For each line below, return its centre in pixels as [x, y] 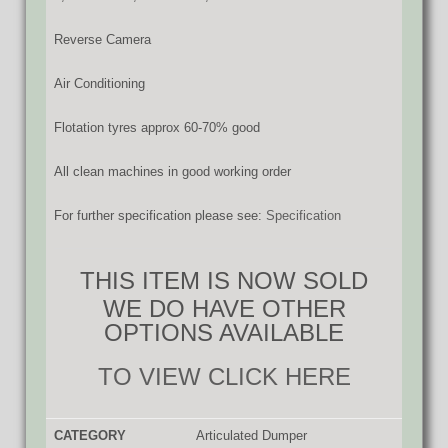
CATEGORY [90, 435]
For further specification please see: [160, 215]
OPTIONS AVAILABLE [224, 332]
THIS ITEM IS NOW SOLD [224, 280]
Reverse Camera [102, 39]
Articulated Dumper [251, 435]
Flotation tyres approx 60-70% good [157, 127]
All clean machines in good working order [172, 171]
